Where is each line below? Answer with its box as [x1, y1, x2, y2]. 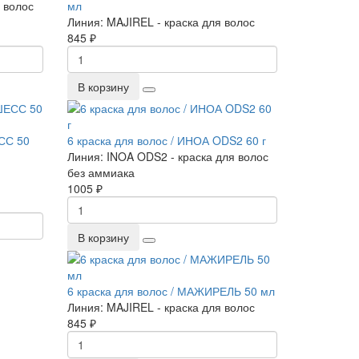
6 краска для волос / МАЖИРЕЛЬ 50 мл [67, 283, 275, 299]
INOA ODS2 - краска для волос [106, 148, 268, 164]
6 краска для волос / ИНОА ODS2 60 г [67, 132, 266, 148]
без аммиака [67, 164, 135, 180]
